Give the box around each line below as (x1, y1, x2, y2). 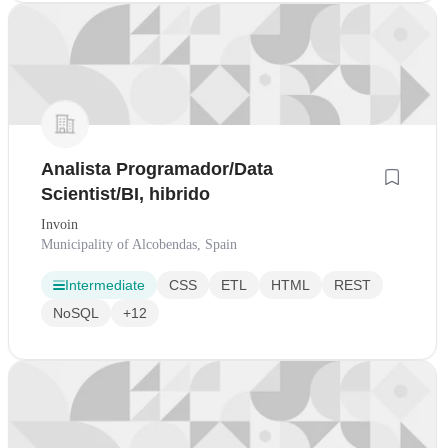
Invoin (41, 216, 78, 232)
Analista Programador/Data (41, 158, 273, 179)
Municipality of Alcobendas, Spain (41, 236, 237, 252)
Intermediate (65, 276, 145, 293)
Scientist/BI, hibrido (41, 183, 210, 204)
